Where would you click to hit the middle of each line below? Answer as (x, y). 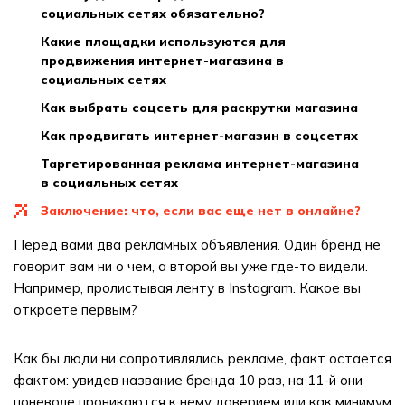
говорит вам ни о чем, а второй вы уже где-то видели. (191, 266)
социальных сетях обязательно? (153, 14)
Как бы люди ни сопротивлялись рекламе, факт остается (202, 358)
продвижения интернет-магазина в (162, 61)
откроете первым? (75, 310)
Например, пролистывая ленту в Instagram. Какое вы (187, 288)
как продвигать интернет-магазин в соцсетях (204, 136)
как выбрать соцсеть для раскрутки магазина (204, 108)
